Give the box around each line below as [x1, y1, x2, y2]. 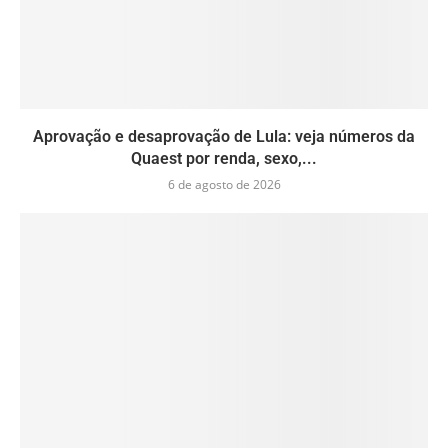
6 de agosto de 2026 [167, 176, 281, 194]
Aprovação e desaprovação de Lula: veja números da [33, 127, 415, 147]
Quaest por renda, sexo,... [131, 149, 317, 169]
